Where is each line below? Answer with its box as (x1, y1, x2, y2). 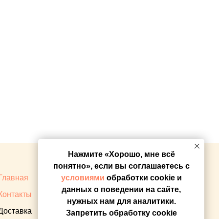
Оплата (96, 174, 123, 182)
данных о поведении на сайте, (62, 185, 181, 194)
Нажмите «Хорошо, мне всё (67, 150, 175, 159)
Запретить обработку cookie (66, 209, 177, 218)
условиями (61, 174, 105, 182)
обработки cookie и (104, 174, 182, 182)
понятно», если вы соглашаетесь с (53, 162, 190, 171)
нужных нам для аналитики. (66, 197, 176, 206)
